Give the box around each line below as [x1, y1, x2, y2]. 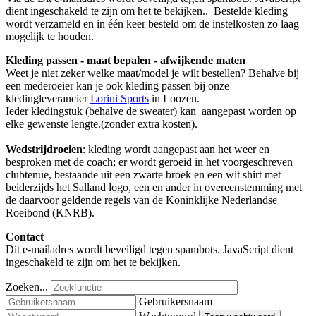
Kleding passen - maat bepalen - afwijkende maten [6, 54, 245, 66]
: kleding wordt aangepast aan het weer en [83, 142, 269, 155]
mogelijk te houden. [6, 30, 94, 42]
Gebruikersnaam [139, 295, 212, 308]
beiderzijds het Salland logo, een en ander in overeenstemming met [6, 181, 302, 193]
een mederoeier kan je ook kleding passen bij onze [6, 79, 229, 92]
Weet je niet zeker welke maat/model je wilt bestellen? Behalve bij [6, 66, 299, 79]
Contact [6, 230, 44, 243]
